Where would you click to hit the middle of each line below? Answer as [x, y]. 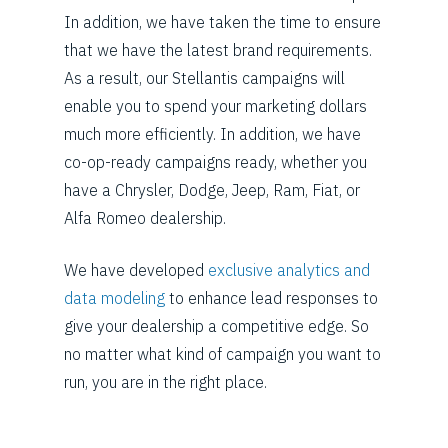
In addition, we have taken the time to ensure [222, 21]
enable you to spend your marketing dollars [215, 105]
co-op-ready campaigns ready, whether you [215, 161]
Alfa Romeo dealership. [145, 217]
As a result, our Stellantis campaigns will [204, 77]
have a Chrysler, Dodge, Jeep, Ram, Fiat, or [212, 189]
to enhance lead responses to [271, 297]
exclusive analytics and [289, 269]
